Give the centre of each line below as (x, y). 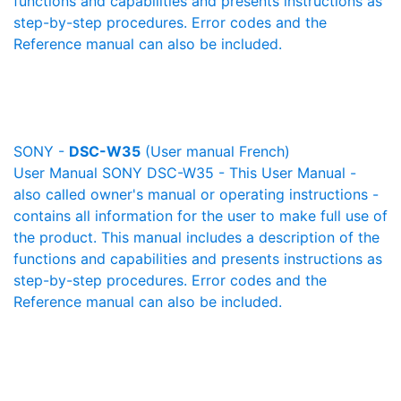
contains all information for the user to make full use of (200, 216)
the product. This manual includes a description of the (196, 237)
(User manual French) (215, 151)
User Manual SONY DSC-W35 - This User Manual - (185, 173)
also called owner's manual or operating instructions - (196, 194)
